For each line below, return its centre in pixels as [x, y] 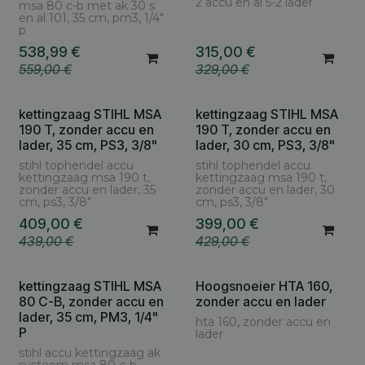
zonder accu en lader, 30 [265, 189]
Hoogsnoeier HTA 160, [264, 286]
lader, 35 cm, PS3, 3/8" [88, 145]
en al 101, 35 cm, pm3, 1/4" [91, 18]
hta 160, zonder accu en [263, 321]
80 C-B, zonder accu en [91, 301]
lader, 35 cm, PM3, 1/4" [88, 317]
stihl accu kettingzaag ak [90, 352]
